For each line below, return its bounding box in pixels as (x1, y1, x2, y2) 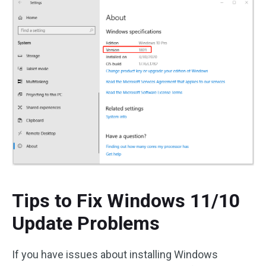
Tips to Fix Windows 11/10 (12, 189, 240, 212)
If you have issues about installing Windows (12, 248, 218, 261)
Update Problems (12, 211, 160, 235)
